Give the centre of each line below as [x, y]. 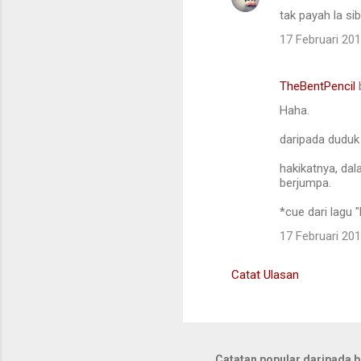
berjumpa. [305, 183]
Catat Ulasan [265, 275]
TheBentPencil [317, 87]
